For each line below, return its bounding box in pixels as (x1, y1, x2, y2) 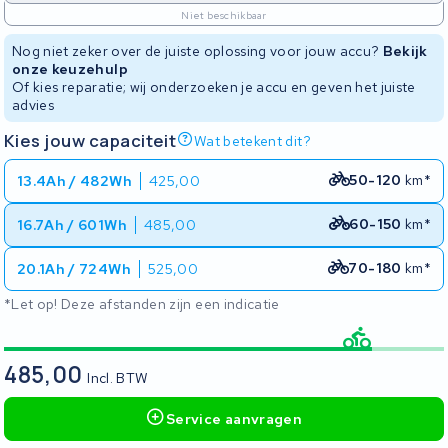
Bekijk (382, 42, 428, 60)
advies (12, 96, 55, 114)
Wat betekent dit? (193, 131, 311, 150)
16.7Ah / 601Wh (17, 216, 127, 234)
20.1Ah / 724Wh (17, 260, 131, 278)
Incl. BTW (87, 369, 149, 387)
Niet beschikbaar (181, 8, 267, 22)
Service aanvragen (166, 410, 303, 428)
